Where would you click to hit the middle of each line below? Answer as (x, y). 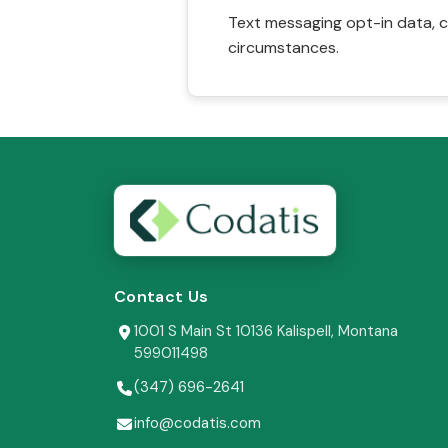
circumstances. (283, 47)
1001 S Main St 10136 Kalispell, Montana (266, 331)
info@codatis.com (197, 423)
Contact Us (161, 297)
